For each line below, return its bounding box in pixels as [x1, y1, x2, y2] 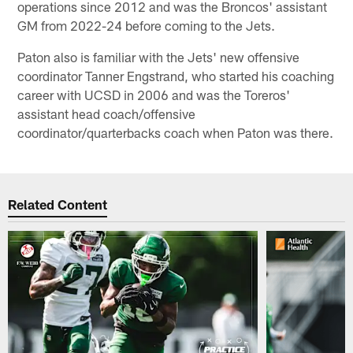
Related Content [8, 196, 108, 213]
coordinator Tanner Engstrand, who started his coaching [17, 67, 335, 84]
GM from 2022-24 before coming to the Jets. [17, 17, 276, 33]
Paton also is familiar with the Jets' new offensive [17, 48, 300, 65]
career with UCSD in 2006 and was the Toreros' [17, 86, 291, 102]
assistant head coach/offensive [17, 105, 196, 121]
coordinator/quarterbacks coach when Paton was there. [17, 124, 334, 140]
